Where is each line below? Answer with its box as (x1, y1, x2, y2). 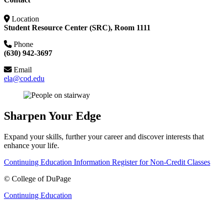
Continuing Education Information (4, 158, 110, 167)
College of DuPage (12, 175, 71, 183)
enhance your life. (4, 141, 59, 150)
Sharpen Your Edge (4, 109, 101, 123)
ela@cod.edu (4, 74, 44, 83)
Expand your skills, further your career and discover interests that (4, 132, 204, 141)
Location (12, 15, 39, 23)
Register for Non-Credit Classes (112, 158, 210, 167)
